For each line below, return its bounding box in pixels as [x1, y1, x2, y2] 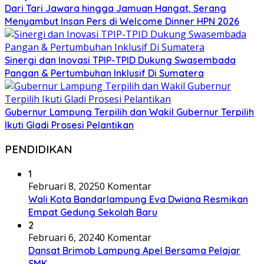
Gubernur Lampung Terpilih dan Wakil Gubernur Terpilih [5, 105, 254, 118]
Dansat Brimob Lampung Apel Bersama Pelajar [28, 245, 240, 256]
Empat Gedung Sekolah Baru [28, 206, 157, 218]
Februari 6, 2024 [28, 231, 100, 244]
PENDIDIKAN [5, 142, 72, 157]
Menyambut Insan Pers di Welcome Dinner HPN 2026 [5, 15, 239, 27]
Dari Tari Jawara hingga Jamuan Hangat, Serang [5, 2, 226, 14]
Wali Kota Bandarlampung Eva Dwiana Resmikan [28, 193, 248, 205]
